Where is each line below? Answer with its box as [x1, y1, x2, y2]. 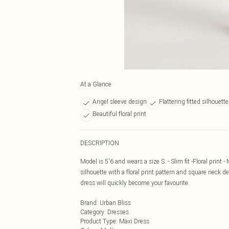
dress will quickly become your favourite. [80, 179, 190, 187]
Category [80, 208, 104, 216]
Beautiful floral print [93, 110, 146, 118]
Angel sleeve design [93, 98, 147, 105]
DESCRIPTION [80, 139, 119, 147]
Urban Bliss [100, 199, 131, 207]
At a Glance [80, 80, 111, 88]
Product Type [80, 217, 116, 225]
